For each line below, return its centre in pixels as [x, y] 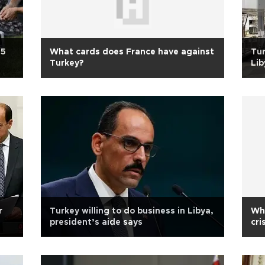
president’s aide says [96, 222]
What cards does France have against [132, 52]
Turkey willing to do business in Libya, [132, 211]
